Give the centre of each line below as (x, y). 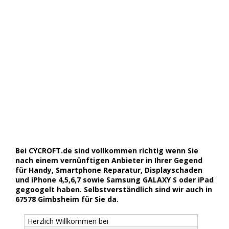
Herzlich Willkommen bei (68, 221)
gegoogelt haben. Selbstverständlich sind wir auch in (114, 189)
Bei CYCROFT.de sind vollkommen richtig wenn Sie (107, 150)
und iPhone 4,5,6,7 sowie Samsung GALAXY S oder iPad (114, 179)
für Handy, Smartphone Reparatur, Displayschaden (109, 170)
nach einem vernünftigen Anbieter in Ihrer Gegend (109, 160)
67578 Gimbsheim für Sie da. (67, 199)
